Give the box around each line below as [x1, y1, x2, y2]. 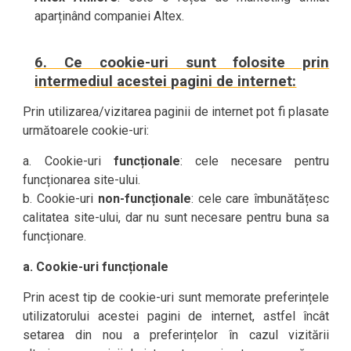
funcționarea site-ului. [23, 172, 141, 187]
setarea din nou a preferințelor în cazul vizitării [23, 327, 330, 342]
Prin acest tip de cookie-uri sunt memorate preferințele [23, 290, 330, 305]
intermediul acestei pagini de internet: [34, 73, 297, 90]
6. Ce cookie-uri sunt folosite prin [34, 54, 330, 71]
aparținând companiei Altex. [34, 9, 185, 24]
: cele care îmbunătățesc [190, 191, 330, 206]
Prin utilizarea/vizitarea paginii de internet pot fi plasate [23, 104, 330, 119]
